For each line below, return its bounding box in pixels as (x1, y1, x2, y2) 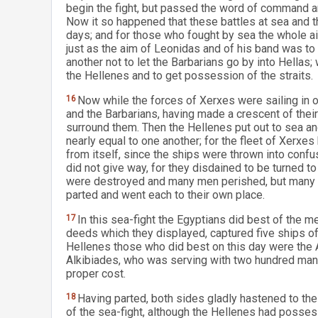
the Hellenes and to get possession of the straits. (66, 69, 313, 82)
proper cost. (66, 267, 126, 280)
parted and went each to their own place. (66, 188, 265, 202)
